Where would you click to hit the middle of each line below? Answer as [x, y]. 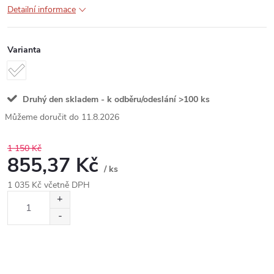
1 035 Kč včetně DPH [49, 185]
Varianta [24, 50]
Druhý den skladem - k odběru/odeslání [98, 99]
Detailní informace [42, 9]
